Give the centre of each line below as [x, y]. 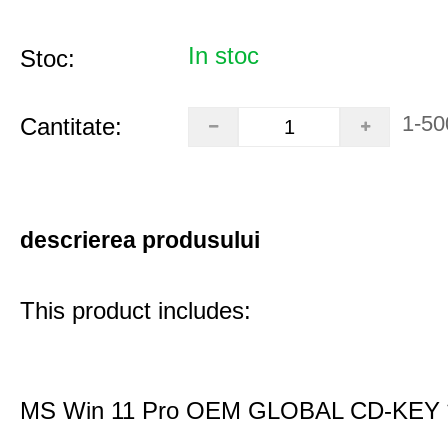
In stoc [223, 55]
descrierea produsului [140, 240]
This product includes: [135, 310]
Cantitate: [71, 126]
